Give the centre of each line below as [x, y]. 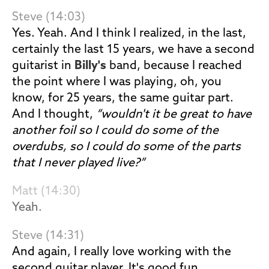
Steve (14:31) [48, 236]
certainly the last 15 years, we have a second [133, 50]
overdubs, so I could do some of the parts [126, 147]
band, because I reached [174, 66]
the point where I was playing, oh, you [117, 82]
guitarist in [43, 66]
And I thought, [54, 115]
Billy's [90, 66]
